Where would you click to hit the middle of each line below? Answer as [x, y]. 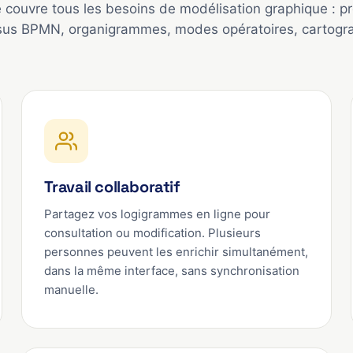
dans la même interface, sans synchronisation [171, 271]
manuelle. [71, 290]
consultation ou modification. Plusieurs [152, 233]
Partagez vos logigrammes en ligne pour [157, 214]
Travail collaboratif [112, 187]
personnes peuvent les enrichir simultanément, [176, 252]
